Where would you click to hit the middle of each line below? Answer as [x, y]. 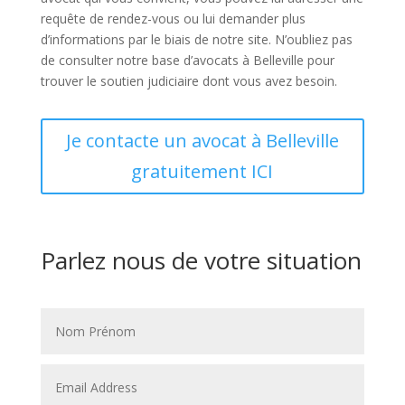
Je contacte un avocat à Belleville [202, 141]
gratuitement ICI [202, 171]
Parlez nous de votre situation [201, 260]
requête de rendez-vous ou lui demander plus [173, 19]
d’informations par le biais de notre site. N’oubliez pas [196, 39]
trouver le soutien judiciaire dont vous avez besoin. [188, 81]
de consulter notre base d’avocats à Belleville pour [187, 60]
